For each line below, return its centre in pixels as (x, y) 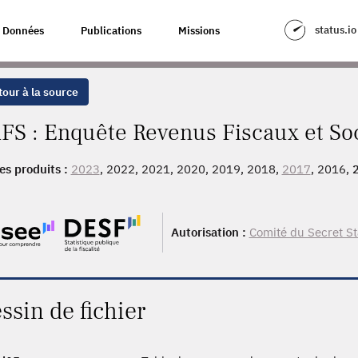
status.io (335, 30)
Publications (111, 31)
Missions (199, 31)
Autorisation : (210, 232)
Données (23, 31)
